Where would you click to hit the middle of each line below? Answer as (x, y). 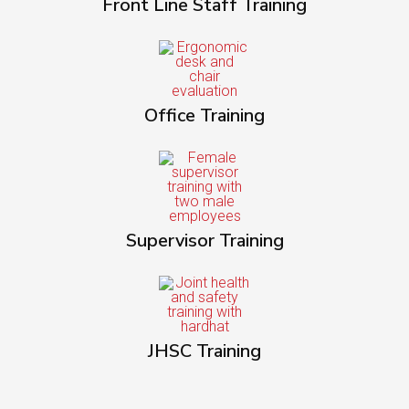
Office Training (204, 115)
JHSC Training (204, 351)
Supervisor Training (204, 241)
